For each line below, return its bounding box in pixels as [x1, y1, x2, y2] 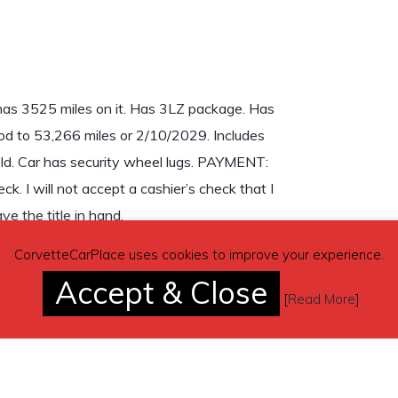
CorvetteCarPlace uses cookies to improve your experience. [14, 246, 384, 264]
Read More [288, 291, 355, 308]
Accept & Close [55, 274, 267, 313]
